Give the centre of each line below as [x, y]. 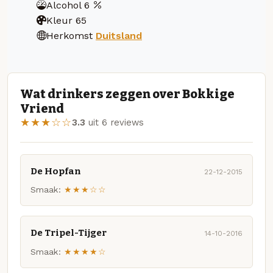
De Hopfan [56, 171]
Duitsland [119, 35]
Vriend [42, 109]
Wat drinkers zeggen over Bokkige [127, 94]
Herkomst [69, 35]
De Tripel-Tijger [69, 233]
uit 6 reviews [115, 123]
